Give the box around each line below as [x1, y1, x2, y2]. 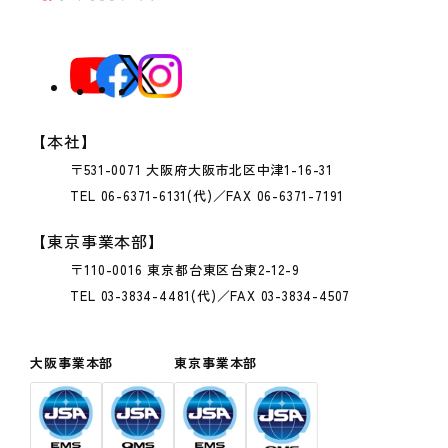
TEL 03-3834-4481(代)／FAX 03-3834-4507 [70, 285, 351, 305]
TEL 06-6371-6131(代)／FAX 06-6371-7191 [70, 185, 345, 205]
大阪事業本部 [30, 352, 114, 372]
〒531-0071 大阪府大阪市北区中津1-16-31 [70, 159, 333, 179]
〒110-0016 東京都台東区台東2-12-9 [70, 259, 300, 279]
